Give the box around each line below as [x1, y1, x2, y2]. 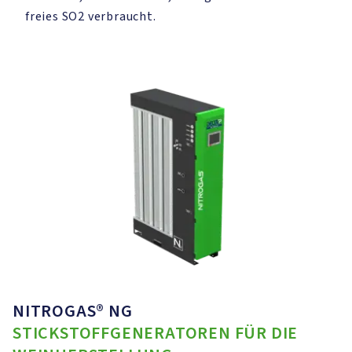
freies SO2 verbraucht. [25, 8, 156, 25]
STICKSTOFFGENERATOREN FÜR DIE [13, 321, 299, 346]
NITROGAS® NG [13, 299, 133, 324]
